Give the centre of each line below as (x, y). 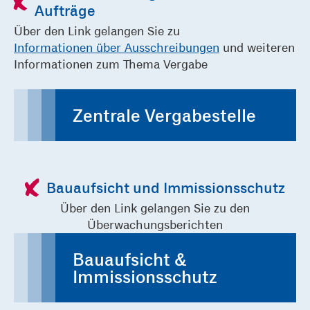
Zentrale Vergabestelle (164, 115)
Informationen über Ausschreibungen (117, 48)
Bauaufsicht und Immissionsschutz (165, 188)
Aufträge (65, 11)
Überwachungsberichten (155, 225)
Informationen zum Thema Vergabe (111, 64)
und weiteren (257, 48)
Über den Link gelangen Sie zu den (155, 208)
